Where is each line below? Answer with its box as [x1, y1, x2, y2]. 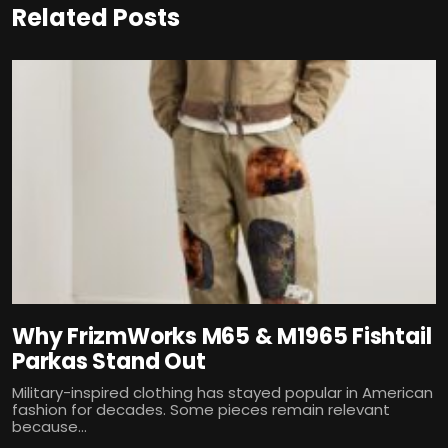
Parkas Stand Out [12, 345, 206, 377]
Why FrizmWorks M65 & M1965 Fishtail [12, 320, 432, 352]
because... [12, 415, 87, 437]
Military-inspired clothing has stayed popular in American [12, 381, 433, 403]
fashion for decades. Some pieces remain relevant [12, 398, 390, 420]
